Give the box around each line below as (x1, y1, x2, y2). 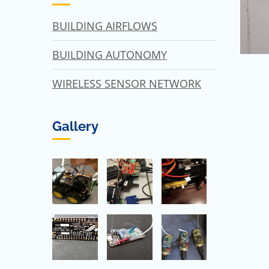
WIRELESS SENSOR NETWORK (52, 76, 201, 91)
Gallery (52, 118, 98, 134)
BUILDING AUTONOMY (52, 47, 167, 62)
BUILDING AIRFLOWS (52, 18, 157, 33)
